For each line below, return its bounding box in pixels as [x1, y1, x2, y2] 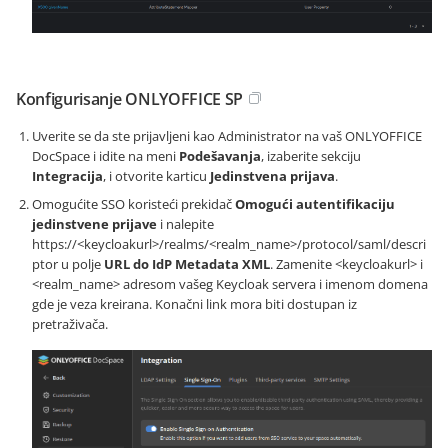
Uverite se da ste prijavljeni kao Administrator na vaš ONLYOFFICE [32, 127, 422, 146]
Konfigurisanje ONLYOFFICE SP [16, 88, 244, 111]
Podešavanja [179, 147, 261, 166]
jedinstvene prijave [32, 215, 157, 234]
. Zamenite [270, 255, 335, 274]
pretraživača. [32, 315, 108, 334]
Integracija [32, 167, 103, 186]
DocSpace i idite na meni [32, 147, 179, 166]
